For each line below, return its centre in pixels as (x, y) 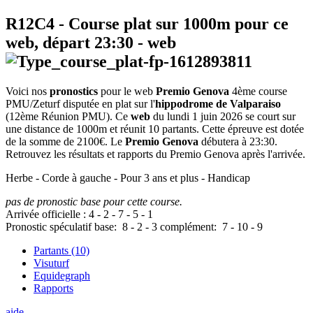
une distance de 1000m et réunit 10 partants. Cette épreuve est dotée (155, 129)
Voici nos (28, 92)
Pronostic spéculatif (49, 227)
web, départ (50, 43)
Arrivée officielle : (47, 214)
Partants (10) (61, 251)
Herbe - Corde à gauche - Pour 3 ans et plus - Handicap (128, 178)
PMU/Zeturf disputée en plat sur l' (80, 104)
